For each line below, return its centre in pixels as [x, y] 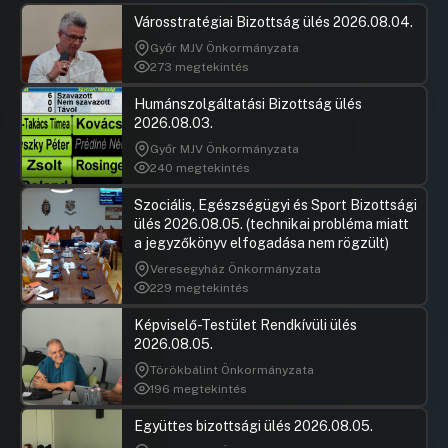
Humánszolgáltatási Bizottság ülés [248, 104]
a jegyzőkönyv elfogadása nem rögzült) [261, 243]
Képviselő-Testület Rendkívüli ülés [245, 325]
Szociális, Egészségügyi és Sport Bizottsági [275, 205]
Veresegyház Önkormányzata [235, 269]
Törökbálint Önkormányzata [232, 370]
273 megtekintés [199, 66]
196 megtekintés [198, 388]
